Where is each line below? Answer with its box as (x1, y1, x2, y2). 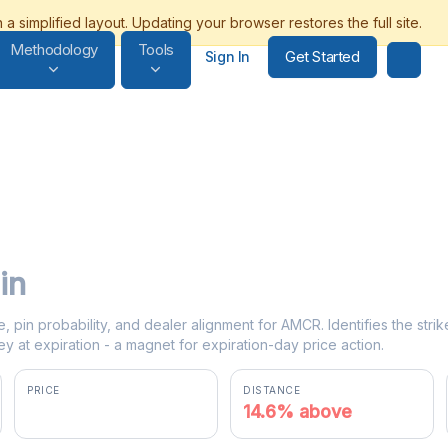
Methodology (10, 40, 98, 59)
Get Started (284, 47, 360, 66)
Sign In (204, 48, 250, 65)
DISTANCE (243, 384, 300, 396)
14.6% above (243, 401, 352, 422)
